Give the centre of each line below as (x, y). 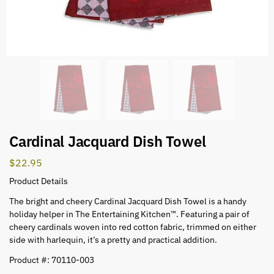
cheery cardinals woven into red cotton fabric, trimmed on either (133, 227)
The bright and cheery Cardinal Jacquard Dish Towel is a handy (128, 202)
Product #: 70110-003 (52, 260)
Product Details (39, 181)
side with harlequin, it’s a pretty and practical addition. (113, 240)
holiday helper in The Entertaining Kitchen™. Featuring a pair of (129, 214)
